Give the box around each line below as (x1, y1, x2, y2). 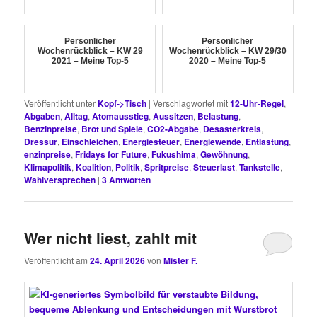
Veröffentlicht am (24, 253, 91, 266)
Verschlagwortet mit (153, 97, 229, 110)
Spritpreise (144, 161, 190, 174)
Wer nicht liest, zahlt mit (24, 227, 197, 249)
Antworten (107, 173, 151, 187)
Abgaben (24, 110, 61, 123)
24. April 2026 (90, 253, 146, 267)
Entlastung (246, 135, 289, 149)
